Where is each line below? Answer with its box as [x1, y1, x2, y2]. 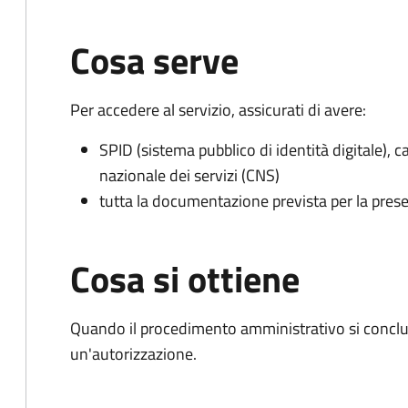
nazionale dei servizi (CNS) [99, 163, 280, 188]
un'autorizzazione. [70, 342, 197, 366]
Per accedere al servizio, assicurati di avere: [70, 97, 366, 122]
